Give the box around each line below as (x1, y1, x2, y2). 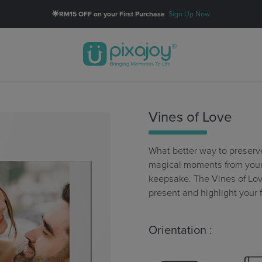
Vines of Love (149, 109, 232, 126)
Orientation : (149, 223, 212, 237)
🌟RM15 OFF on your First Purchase (52, 10, 168, 18)
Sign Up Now (168, 10, 210, 18)
